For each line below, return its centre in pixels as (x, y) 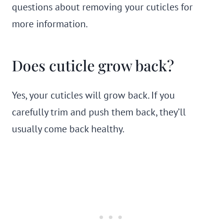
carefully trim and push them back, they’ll (99, 112)
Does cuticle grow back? (93, 65)
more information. (50, 24)
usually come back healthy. (68, 129)
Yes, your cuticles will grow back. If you (93, 95)
